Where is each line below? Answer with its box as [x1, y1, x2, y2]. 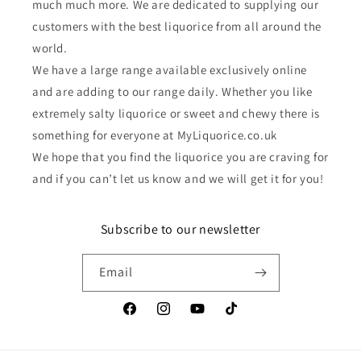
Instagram [155, 309, 209, 325]
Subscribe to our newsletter [100, 221, 261, 238]
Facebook [121, 309, 172, 325]
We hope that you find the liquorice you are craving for [32, 149, 330, 164]
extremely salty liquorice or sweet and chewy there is [32, 106, 320, 121]
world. [32, 40, 68, 56]
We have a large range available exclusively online [32, 62, 308, 77]
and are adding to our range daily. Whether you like [32, 84, 313, 99]
